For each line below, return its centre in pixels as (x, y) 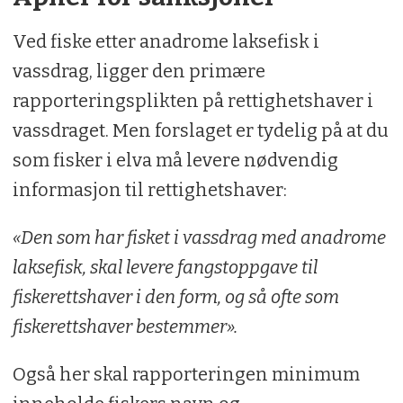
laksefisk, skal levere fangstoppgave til (165, 268)
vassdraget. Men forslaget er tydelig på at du (200, 131)
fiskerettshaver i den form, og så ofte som (175, 297)
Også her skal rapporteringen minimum (186, 374)
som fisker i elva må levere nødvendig (175, 161)
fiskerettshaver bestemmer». (126, 327)
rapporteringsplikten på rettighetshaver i (193, 101)
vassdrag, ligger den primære (139, 72)
